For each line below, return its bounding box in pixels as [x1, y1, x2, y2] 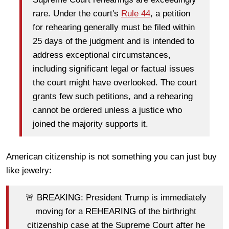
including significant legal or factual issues [33, 64, 194, 74]
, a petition [150, 9, 190, 19]
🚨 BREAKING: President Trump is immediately [25, 193, 207, 203]
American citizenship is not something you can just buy [6, 151, 217, 162]
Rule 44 [121, 9, 150, 19]
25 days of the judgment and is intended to [33, 36, 194, 47]
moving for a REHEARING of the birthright [35, 207, 196, 217]
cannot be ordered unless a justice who [33, 105, 182, 116]
